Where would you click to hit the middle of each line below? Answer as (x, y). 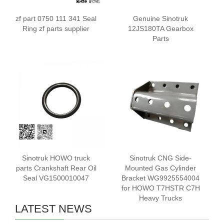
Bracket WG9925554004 (160, 178)
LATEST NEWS (53, 209)
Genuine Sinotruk (160, 18)
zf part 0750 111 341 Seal (56, 18)
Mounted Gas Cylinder (160, 168)
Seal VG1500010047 (56, 178)
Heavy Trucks (160, 198)
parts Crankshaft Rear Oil (56, 168)
